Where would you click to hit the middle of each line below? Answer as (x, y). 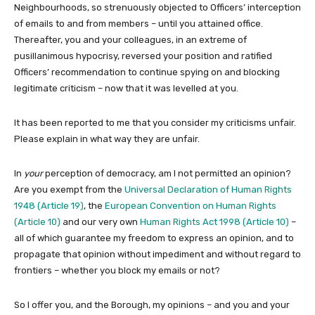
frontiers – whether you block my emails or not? (117, 271)
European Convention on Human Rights (191, 206)
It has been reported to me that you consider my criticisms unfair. (155, 123)
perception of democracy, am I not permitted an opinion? (167, 174)
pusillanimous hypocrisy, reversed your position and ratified (143, 56)
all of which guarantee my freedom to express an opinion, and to (154, 238)
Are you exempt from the (69, 190)
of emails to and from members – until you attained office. (139, 24)
